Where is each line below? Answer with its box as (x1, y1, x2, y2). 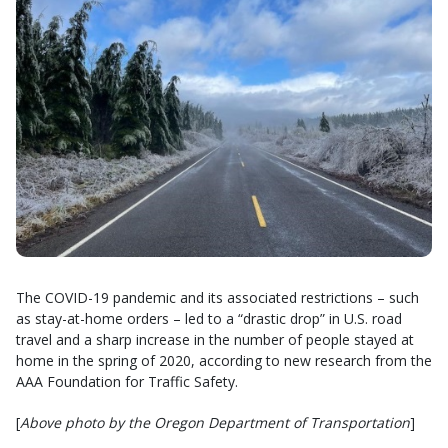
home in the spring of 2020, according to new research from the (16, 351, 432, 370)
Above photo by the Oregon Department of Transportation (20, 413, 410, 432)
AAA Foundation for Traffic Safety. (16, 372, 238, 391)
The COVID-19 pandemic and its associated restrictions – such (16, 288, 419, 307)
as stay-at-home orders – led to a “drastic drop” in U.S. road (16, 309, 402, 328)
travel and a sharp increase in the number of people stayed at (16, 330, 414, 349)
